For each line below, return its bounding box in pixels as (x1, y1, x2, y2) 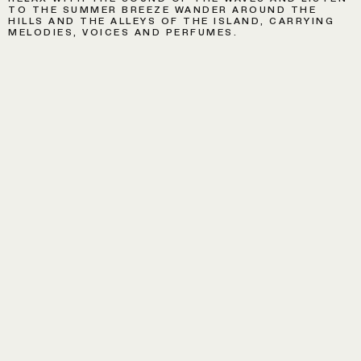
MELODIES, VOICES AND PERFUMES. (8, 25, 238, 39)
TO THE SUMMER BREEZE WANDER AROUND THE (8, 2, 317, 16)
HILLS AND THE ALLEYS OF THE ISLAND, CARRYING (8, 14, 334, 27)
